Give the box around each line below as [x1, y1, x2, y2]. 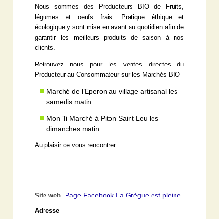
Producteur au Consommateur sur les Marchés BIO [35, 71, 180, 78]
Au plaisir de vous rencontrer [35, 141, 116, 149]
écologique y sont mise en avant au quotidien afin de [35, 23, 184, 31]
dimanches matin [46, 124, 100, 132]
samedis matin [46, 97, 92, 106]
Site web [35, 192, 63, 199]
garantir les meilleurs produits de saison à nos [35, 34, 184, 41]
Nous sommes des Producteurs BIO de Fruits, [35, 3, 184, 10]
